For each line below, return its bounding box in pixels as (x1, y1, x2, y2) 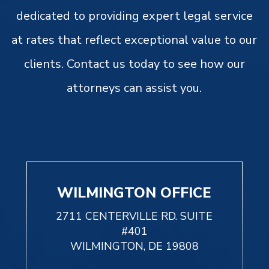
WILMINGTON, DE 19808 (70, 239, 199, 254)
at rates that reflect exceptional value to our (11, 32, 258, 48)
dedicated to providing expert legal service (16, 8, 253, 24)
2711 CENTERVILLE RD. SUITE (56, 209, 213, 224)
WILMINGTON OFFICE (57, 183, 212, 203)
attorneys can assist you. (67, 80, 202, 96)
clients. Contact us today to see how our (23, 56, 245, 72)
